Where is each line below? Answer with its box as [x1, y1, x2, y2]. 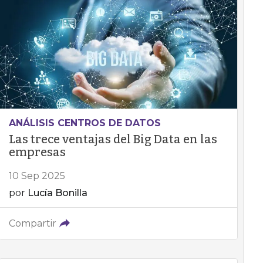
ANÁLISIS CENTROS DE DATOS [8, 117, 161, 129]
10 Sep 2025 [8, 170, 65, 181]
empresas [8, 145, 66, 159]
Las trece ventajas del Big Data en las [8, 132, 217, 146]
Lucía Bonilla [27, 187, 87, 198]
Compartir [8, 218, 56, 229]
